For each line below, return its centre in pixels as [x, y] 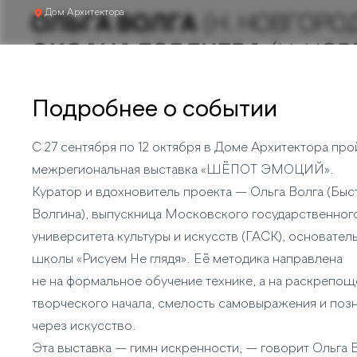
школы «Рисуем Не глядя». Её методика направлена [187, 260]
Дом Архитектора [85, 13]
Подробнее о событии [155, 110]
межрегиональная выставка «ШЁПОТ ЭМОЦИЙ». [183, 171]
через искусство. [84, 327]
